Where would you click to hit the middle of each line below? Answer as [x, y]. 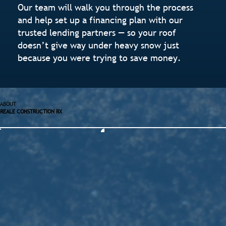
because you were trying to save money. [100, 58]
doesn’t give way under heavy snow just [99, 45]
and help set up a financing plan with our [100, 20]
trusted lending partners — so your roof [97, 33]
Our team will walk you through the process [106, 8]
